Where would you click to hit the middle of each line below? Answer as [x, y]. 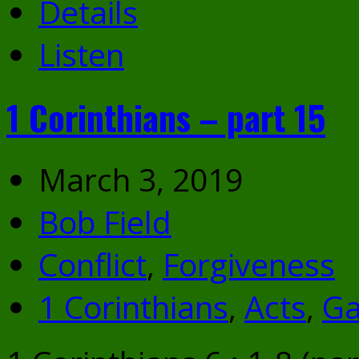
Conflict [93, 264]
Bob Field [105, 221]
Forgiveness [249, 264]
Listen [81, 54]
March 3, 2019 [141, 179]
